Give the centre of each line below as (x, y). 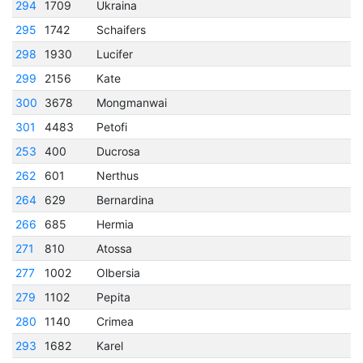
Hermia (115, 224)
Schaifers (122, 29)
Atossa (115, 248)
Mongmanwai (132, 102)
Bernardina (126, 199)
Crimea (115, 321)
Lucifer (115, 53)
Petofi (112, 126)
